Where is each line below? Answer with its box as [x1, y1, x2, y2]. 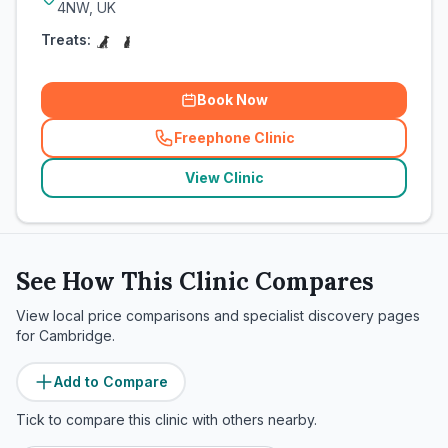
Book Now [196, 91, 268, 108]
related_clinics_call [227, 137, 368, 155]
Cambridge [39, 327, 112, 344]
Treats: [41, 31, 91, 48]
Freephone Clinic [173, 129, 295, 146]
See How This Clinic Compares [16, 266, 374, 297]
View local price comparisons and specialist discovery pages [16, 307, 420, 324]
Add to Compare [54, 373, 168, 390]
